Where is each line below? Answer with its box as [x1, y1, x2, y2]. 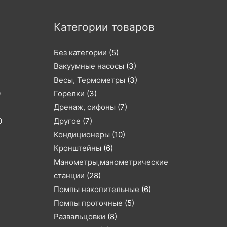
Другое [54, 116, 81, 126]
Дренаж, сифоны [54, 102, 116, 112]
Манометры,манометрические [54, 157, 168, 167]
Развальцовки [54, 211, 105, 221]
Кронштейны [54, 143, 101, 153]
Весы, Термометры [54, 74, 125, 85]
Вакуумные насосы [54, 61, 124, 71]
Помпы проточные [54, 198, 123, 208]
